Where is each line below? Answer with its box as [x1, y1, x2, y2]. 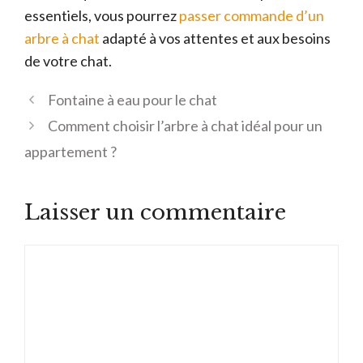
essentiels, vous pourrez [24, 6, 179, 24]
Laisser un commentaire [24, 199, 286, 225]
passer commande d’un [179, 6, 324, 24]
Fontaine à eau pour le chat [47, 90, 217, 109]
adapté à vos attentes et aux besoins [100, 28, 331, 47]
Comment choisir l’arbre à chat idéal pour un [47, 116, 322, 135]
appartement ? [24, 142, 117, 160]
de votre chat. [24, 51, 112, 70]
